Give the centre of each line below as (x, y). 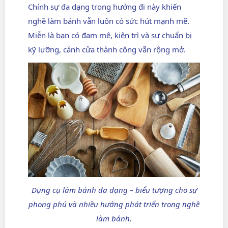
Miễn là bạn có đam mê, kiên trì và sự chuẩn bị (110, 35)
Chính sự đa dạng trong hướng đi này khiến (105, 7)
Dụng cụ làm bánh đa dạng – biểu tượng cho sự (114, 190)
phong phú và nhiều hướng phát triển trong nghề (114, 204)
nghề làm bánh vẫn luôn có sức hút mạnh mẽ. (109, 21)
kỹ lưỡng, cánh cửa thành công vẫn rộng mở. (107, 50)
